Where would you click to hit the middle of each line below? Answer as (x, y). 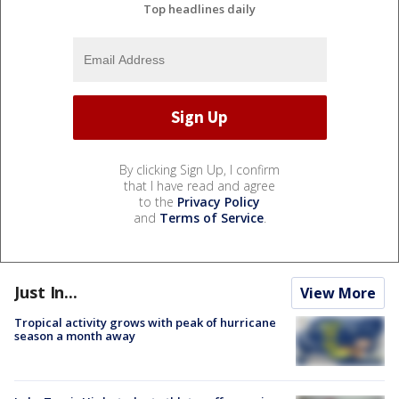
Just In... (46, 292)
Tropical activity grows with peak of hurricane (145, 322)
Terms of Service (211, 217)
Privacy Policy (219, 201)
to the (158, 201)
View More (338, 293)
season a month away (75, 335)
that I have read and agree (199, 185)
